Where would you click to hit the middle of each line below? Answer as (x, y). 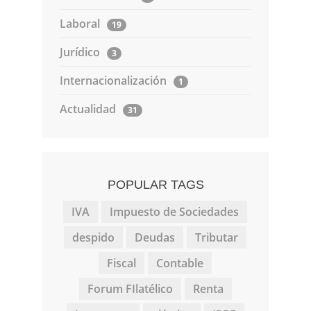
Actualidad (87, 109)
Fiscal (121, 263)
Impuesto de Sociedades (174, 212)
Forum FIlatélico (130, 289)
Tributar (217, 238)
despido (93, 238)
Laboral (79, 24)
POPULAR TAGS (155, 185)
